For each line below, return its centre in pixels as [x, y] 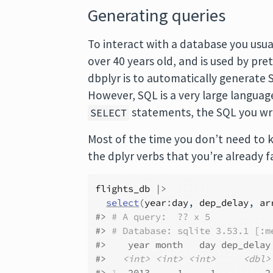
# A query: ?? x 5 [161, 217]
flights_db [123, 189]
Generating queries [157, 15]
